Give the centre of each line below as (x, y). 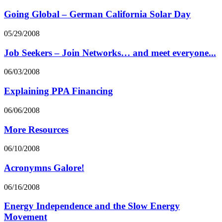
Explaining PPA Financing (58, 91)
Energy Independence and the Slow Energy (92, 206)
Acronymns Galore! (44, 167)
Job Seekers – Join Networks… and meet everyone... (110, 53)
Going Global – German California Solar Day (97, 14)
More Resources (36, 129)
